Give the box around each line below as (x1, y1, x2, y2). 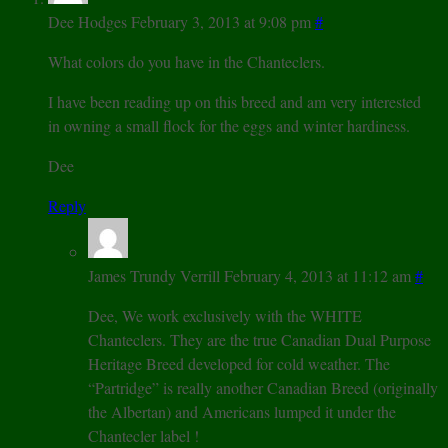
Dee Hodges (48, 10, 127, 32)
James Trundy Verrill (88, 264, 220, 286)
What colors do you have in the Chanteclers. (48, 50, 325, 72)
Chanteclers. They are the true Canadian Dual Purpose (88, 328, 431, 350)
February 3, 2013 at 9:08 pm (131, 10, 311, 32)
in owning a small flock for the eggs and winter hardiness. (48, 114, 410, 136)
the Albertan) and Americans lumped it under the (88, 400, 396, 422)
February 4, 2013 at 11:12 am (224, 264, 411, 286)
